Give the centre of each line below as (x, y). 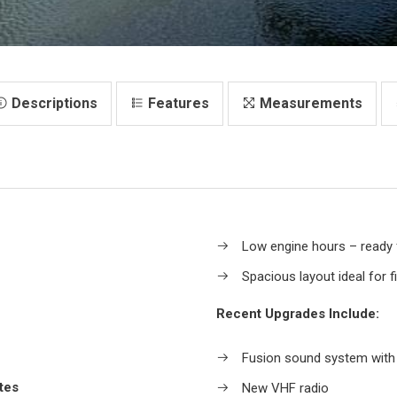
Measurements (309, 103)
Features (177, 103)
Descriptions (53, 103)
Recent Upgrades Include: (298, 313)
